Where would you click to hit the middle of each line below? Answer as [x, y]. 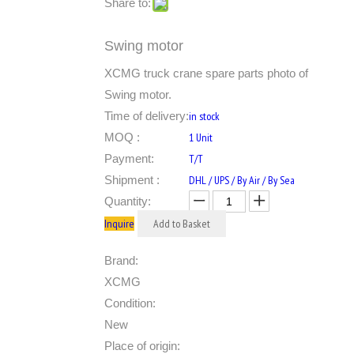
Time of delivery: [147, 116]
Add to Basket [182, 224]
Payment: [129, 158]
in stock [204, 116]
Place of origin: [142, 346]
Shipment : [132, 180]
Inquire [119, 224]
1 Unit [201, 137]
